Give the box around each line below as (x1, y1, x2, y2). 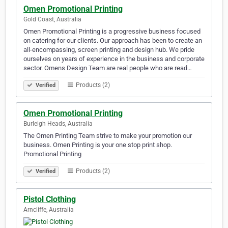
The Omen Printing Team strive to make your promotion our (23, 132, 192, 140)
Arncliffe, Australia (23, 206, 74, 214)
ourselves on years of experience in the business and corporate (23, 55, 205, 63)
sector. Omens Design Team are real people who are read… (23, 64, 192, 72)
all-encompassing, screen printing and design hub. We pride (23, 46, 194, 54)
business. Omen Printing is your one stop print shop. (23, 141, 172, 149)
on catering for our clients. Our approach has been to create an (23, 37, 202, 45)
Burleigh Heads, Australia (23, 120, 93, 128)
